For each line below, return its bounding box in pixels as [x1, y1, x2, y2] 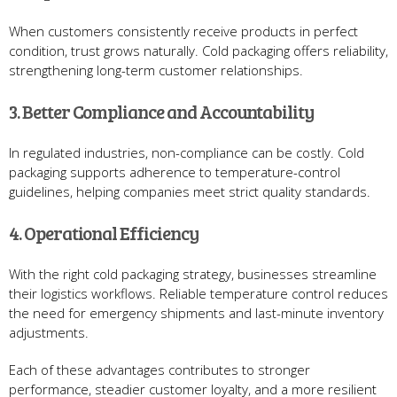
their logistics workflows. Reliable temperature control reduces [9, 284, 388, 302]
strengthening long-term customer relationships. [9, 60, 303, 79]
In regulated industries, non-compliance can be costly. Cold [9, 143, 364, 161]
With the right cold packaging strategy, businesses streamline [9, 264, 377, 283]
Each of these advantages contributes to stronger [9, 360, 310, 378]
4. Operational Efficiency [9, 219, 198, 245]
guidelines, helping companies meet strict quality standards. [9, 182, 370, 200]
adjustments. [9, 323, 89, 341]
